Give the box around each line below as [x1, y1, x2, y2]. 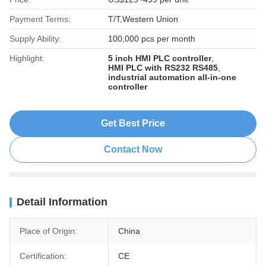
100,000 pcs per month [108, 34, 196, 43]
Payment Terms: [9, 14, 71, 24]
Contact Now [104, 144, 162, 154]
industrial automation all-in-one [108, 72, 237, 82]
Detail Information [17, 196, 107, 208]
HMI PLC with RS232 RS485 [108, 63, 218, 72]
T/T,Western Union [108, 14, 179, 24]
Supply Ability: [9, 34, 61, 43]
